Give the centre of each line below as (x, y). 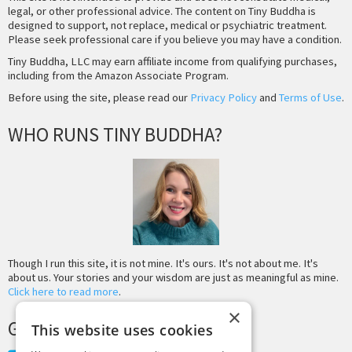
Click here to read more (63, 292)
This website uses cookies (122, 330)
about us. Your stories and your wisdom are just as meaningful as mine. (173, 278)
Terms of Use (310, 97)
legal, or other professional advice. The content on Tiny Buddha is (162, 11)
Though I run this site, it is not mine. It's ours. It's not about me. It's (163, 264)
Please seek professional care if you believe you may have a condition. (175, 39)
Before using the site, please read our (99, 97)
